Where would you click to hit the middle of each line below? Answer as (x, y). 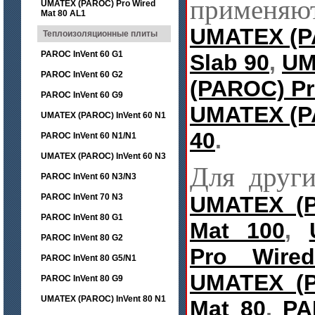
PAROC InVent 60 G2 (82, 75)
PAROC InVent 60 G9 (82, 95)
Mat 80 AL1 (63, 13)
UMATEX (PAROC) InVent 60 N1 (103, 115)
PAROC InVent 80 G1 (82, 217)
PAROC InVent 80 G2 (82, 238)
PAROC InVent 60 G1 (82, 54)
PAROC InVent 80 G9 (82, 278)
